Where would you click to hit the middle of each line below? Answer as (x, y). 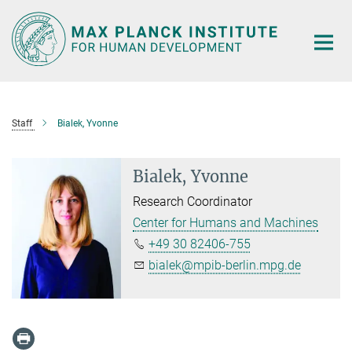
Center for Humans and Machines (226, 222)
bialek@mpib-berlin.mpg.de (225, 265)
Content (26, 36)
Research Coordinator (193, 201)
